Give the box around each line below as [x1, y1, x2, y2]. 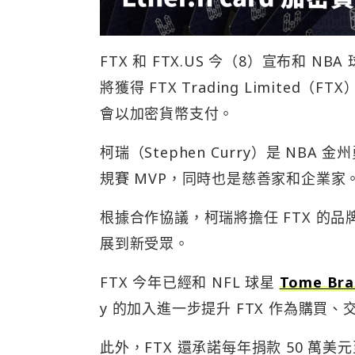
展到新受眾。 [100, 233, 189, 253]
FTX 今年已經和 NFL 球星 [100, 272, 280, 292]
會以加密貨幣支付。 [100, 103, 235, 123]
